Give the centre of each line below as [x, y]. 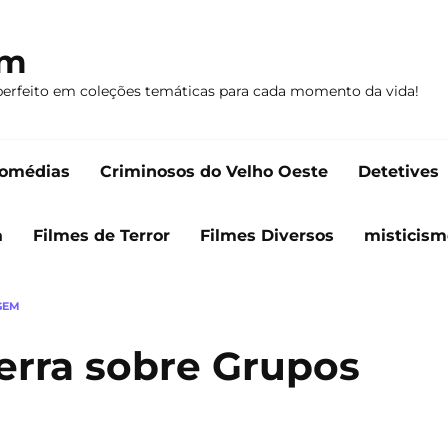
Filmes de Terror [101, 235]
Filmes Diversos [267, 235]
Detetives [398, 171]
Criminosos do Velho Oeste [214, 171]
